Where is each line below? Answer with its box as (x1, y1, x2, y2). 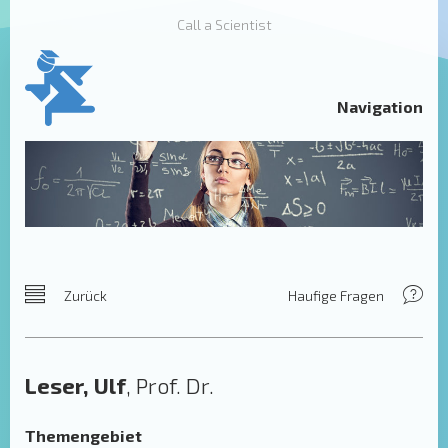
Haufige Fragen (288, 287, 387, 304)
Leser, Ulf (25, 372, 126, 398)
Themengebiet (25, 426, 142, 445)
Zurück (61, 287, 107, 304)
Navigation (337, 97, 423, 116)
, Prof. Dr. (126, 372, 214, 398)
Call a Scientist (176, 16, 272, 33)
